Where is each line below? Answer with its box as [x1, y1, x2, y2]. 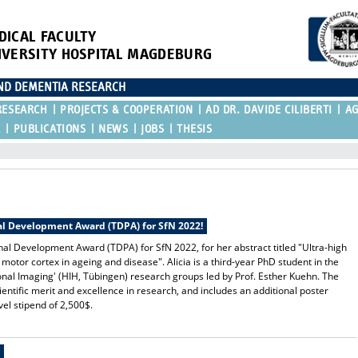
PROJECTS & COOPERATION [60, 103, 193, 116]
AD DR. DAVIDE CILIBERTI [205, 103, 333, 116]
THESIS [177, 122, 213, 135]
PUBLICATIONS [13, 122, 86, 135]
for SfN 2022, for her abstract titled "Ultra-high [141, 240, 348, 254]
